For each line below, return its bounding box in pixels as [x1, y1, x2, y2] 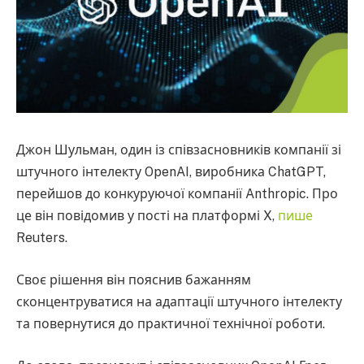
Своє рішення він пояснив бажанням [16, 272, 251, 288]
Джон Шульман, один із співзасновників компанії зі [16, 142, 341, 158]
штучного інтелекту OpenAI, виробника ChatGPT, [16, 164, 326, 180]
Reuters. [16, 230, 67, 246]
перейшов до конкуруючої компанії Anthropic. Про [16, 186, 338, 202]
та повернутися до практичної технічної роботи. [16, 316, 325, 332]
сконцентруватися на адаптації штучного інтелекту [16, 294, 342, 310]
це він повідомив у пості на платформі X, [16, 208, 278, 224]
